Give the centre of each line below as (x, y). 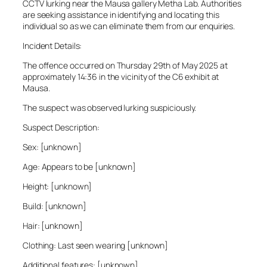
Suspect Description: (61, 128)
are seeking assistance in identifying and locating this (121, 15)
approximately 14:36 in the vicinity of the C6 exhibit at (121, 77)
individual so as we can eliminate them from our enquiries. (129, 26)
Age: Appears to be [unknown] (80, 167)
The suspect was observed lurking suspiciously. (110, 108)
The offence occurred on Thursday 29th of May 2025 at (125, 66)
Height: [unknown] (58, 187)
